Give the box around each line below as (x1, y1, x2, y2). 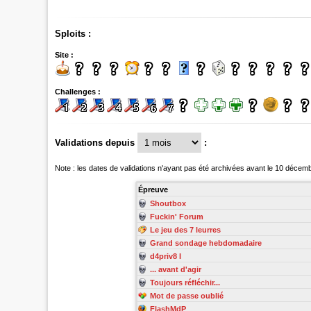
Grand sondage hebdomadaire (149, 238, 262, 247)
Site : (55, 50, 74, 59)
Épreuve (137, 185, 168, 194)
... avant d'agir (149, 264, 201, 274)
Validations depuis (55, 137, 138, 149)
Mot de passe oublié (149, 291, 224, 300)
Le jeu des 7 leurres (149, 225, 221, 234)
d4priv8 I (149, 251, 181, 260)
